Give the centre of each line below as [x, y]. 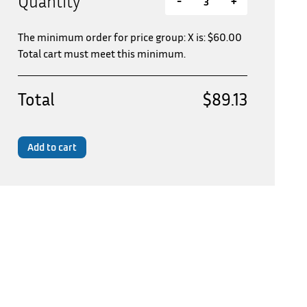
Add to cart [52, 147]
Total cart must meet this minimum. [102, 53]
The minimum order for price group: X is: [113, 37]
